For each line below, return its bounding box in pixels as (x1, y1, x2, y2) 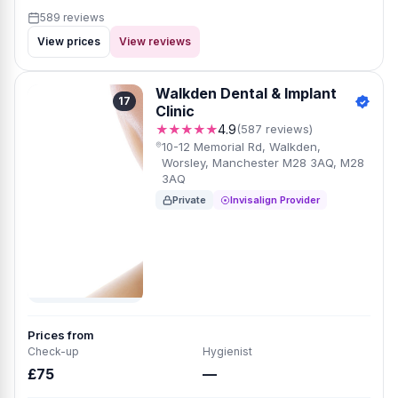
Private (172, 194, 206, 206)
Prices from (28, 328, 94, 342)
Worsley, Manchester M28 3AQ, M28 (162, 155, 365, 170)
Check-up (28, 345, 79, 358)
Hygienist (203, 345, 252, 358)
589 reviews (40, 11, 105, 24)
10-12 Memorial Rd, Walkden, (162, 139, 322, 154)
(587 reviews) (236, 122, 313, 136)
